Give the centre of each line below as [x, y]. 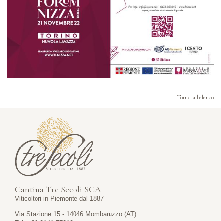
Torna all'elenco [195, 97]
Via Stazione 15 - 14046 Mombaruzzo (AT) [75, 214]
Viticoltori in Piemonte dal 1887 [59, 199]
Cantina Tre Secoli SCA [58, 189]
